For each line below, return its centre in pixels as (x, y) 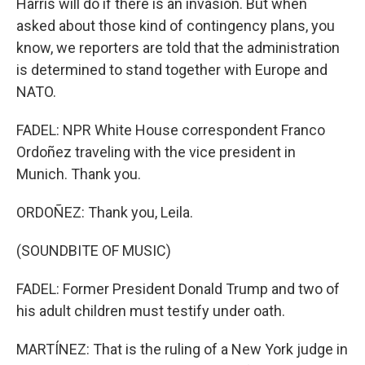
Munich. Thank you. (79, 174)
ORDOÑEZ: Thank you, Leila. (105, 212)
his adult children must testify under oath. (151, 311)
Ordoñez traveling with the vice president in (156, 152)
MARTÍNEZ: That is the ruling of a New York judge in (182, 349)
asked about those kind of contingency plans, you (176, 26)
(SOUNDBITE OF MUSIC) (94, 251)
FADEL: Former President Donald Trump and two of (178, 289)
